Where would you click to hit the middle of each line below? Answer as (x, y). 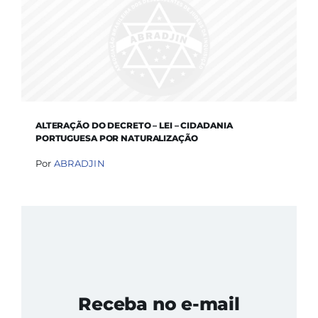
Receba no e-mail (159, 303)
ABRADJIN (79, 163)
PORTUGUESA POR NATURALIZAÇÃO (116, 138)
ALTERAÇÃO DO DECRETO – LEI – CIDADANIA (134, 126)
